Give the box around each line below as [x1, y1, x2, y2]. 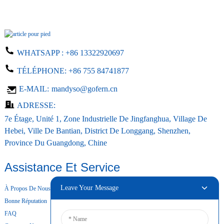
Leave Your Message [60, 183, 118, 191]
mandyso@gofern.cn [51, 84, 117, 93]
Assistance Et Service [4, 160, 120, 174]
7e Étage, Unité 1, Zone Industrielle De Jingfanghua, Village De [4, 114, 207, 123]
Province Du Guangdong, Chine [4, 138, 107, 147]
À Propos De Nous [4, 184, 50, 192]
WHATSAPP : [16, 48, 65, 57]
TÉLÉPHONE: [16, 66, 68, 75]
